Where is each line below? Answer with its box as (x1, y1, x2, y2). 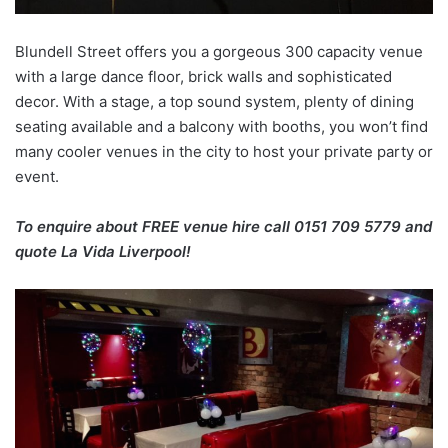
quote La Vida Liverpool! (15, 242, 191, 262)
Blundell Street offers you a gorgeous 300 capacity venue (15, 42, 423, 62)
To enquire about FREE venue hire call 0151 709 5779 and (15, 217, 432, 237)
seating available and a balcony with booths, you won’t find (15, 117, 428, 137)
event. (15, 167, 59, 187)
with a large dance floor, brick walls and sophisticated (15, 67, 392, 87)
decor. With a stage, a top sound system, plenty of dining (15, 92, 414, 112)
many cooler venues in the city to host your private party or (15, 142, 433, 162)
